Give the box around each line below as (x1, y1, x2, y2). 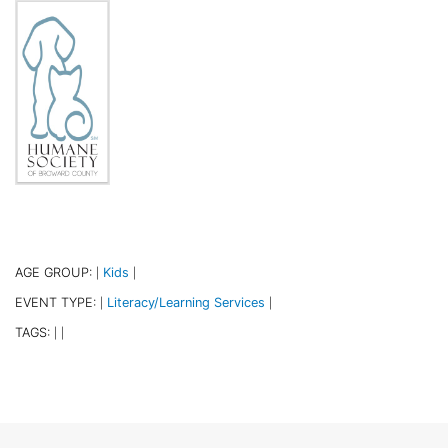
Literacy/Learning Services (107, 294, 265, 310)
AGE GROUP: (15, 264, 96, 280)
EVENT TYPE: (15, 294, 100, 310)
